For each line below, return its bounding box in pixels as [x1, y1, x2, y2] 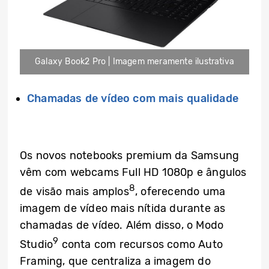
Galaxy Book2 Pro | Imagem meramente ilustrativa [35, 56, 234, 67]
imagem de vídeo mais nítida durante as [20, 202, 226, 216]
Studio [20, 238, 53, 252]
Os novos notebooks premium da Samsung [20, 149, 240, 163]
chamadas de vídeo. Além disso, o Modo [20, 219, 224, 232]
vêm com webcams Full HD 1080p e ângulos [20, 166, 247, 180]
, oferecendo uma [135, 185, 226, 199]
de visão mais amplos [20, 185, 129, 199]
